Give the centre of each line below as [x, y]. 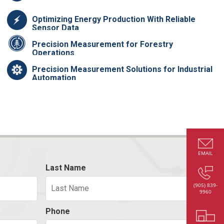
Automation [54, 77]
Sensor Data [56, 27]
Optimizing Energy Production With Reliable [114, 19]
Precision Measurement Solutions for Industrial [122, 69]
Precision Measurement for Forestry [103, 44]
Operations [53, 52]
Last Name [65, 167]
